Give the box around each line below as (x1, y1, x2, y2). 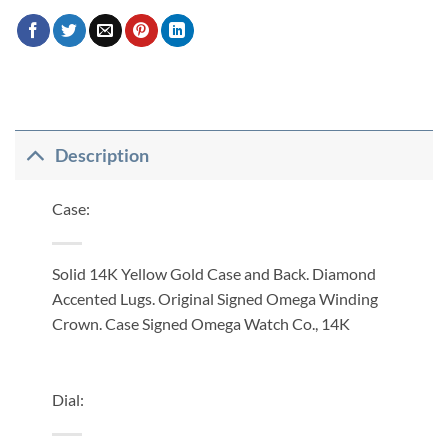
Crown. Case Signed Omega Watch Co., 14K (51, 314, 350, 334)
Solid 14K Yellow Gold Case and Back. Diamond (51, 264, 376, 284)
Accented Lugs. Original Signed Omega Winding (51, 289, 378, 309)
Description (55, 144, 150, 166)
